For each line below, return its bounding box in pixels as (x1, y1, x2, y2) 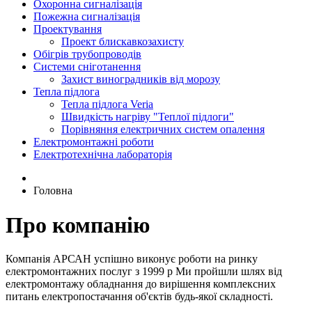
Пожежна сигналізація (33, 10, 140, 23)
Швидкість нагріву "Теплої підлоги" (61, 111, 234, 123)
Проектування (33, 23, 102, 36)
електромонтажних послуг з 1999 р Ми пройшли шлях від (6, 265, 282, 278)
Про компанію (6, 212, 150, 237)
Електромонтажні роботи (33, 136, 154, 148)
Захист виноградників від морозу (61, 73, 220, 86)
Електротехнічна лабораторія (33, 148, 172, 161)
